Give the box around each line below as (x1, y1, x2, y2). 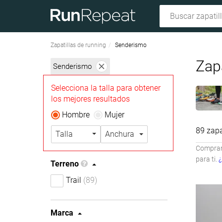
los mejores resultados (51, 94, 130, 104)
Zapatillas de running (51, 42, 106, 49)
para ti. (195, 155, 219, 163)
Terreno (51, 159, 79, 168)
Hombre (62, 110, 90, 119)
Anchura (105, 129, 134, 139)
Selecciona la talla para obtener (51, 83, 161, 93)
